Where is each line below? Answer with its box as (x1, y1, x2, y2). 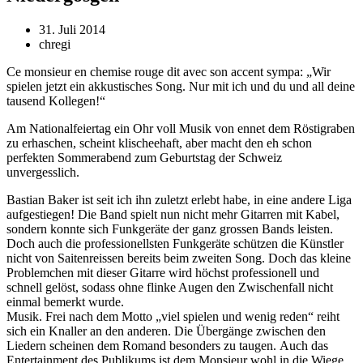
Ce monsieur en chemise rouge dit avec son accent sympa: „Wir (6, 64, 331, 79)
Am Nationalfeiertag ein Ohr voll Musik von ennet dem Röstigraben (6, 121, 355, 135)
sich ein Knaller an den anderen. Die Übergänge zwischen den (6, 323, 326, 338)
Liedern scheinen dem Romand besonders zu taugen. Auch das (6, 338, 328, 352)
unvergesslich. (6, 164, 79, 179)
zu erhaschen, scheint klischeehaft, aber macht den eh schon (6, 135, 312, 150)
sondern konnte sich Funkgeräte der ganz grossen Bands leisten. (6, 221, 333, 236)
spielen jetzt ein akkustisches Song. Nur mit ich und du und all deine (6, 79, 355, 93)
